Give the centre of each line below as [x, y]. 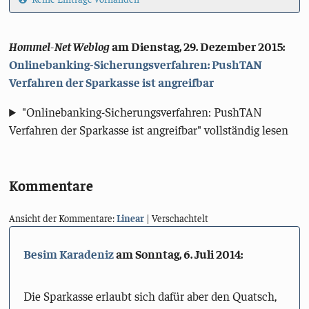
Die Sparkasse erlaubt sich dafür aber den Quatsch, [150, 296]
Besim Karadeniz [68, 254]
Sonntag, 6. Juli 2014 [188, 254]
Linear [131, 218]
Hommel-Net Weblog [60, 46]
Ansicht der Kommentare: [63, 218]
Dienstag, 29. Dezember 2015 [207, 46]
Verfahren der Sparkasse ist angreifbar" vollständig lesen [149, 130]
